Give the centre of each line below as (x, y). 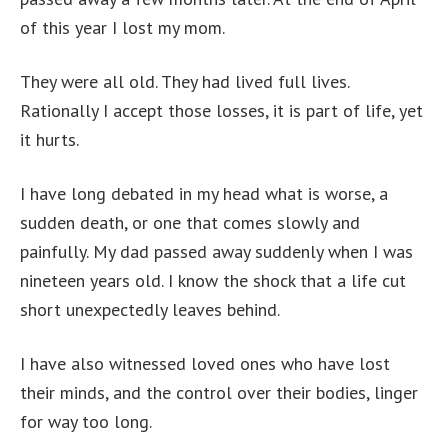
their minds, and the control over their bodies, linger (219, 392)
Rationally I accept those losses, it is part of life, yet (221, 110)
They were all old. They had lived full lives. (184, 81)
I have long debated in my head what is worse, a (204, 193)
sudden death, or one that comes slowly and (190, 222)
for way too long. (86, 421)
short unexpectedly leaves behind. (150, 309)
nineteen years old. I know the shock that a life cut (213, 280)
